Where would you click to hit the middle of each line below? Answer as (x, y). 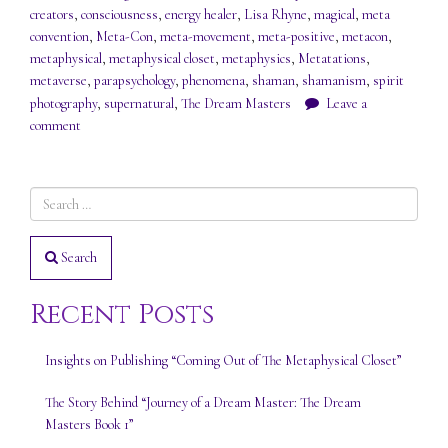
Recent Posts (122, 315)
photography (63, 104)
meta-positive (296, 37)
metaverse (58, 81)
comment (55, 126)
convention (59, 37)
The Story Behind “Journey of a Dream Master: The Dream (203, 403)
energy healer (201, 15)
